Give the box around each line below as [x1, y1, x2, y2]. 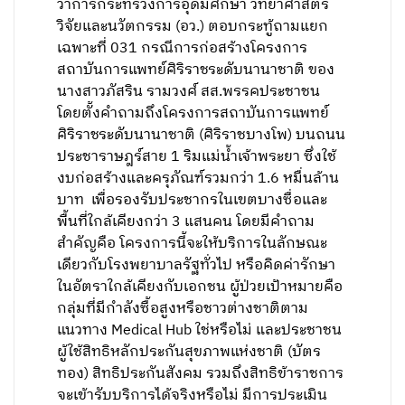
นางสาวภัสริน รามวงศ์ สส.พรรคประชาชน [57, 80, 325, 104]
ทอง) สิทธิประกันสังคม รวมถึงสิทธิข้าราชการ [57, 362, 344, 386]
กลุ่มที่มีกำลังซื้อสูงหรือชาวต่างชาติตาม [57, 297, 309, 321]
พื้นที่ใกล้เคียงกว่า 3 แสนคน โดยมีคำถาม [57, 210, 316, 234]
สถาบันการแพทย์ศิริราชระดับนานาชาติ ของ [57, 58, 335, 82]
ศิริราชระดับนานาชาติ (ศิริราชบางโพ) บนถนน [57, 123, 346, 147]
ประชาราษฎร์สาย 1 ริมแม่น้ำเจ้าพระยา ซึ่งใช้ [57, 145, 337, 169]
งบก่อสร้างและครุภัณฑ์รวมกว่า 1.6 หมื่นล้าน [57, 166, 340, 191]
